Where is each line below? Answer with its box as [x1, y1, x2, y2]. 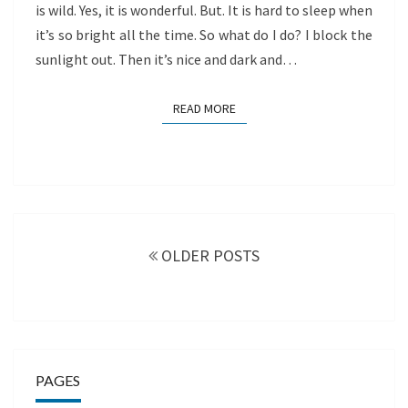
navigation [13, 235, 105, 260]
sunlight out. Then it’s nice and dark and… [36, 49, 297, 68]
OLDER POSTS [158, 244, 260, 266]
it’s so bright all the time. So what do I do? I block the [36, 25, 372, 44]
